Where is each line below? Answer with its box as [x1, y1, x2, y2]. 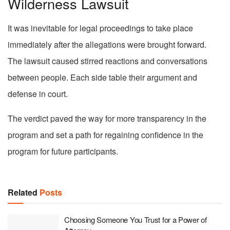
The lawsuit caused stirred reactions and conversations [8, 54, 207, 67]
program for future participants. [8, 145, 118, 157]
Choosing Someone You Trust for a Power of [64, 214, 207, 225]
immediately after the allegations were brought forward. [8, 38, 206, 50]
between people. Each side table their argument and [8, 71, 197, 83]
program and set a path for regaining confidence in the [8, 128, 203, 141]
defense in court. [8, 87, 68, 100]
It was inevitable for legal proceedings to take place [8, 22, 193, 34]
